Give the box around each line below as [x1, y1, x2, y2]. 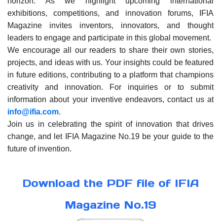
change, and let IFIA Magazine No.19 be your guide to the [7, 132, 214, 141]
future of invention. [7, 145, 72, 153]
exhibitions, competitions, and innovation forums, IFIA [7, 9, 214, 17]
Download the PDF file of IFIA [22, 176, 199, 190]
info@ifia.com [7, 108, 59, 116]
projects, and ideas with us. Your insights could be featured [7, 58, 214, 67]
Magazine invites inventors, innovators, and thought [7, 21, 214, 30]
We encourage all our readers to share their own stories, [7, 46, 214, 54]
